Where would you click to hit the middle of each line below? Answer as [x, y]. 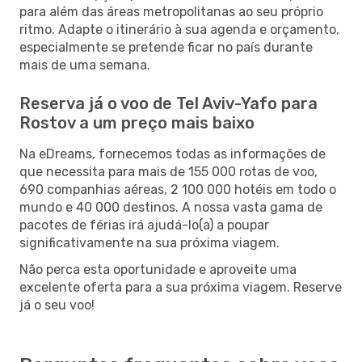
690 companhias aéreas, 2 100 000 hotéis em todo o [178, 189]
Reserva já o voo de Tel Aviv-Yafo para [168, 103]
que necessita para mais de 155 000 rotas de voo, [168, 171]
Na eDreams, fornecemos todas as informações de [173, 154]
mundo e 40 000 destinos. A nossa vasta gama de [171, 207]
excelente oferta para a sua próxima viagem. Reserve [181, 287]
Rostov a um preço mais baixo [137, 122]
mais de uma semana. [85, 65]
